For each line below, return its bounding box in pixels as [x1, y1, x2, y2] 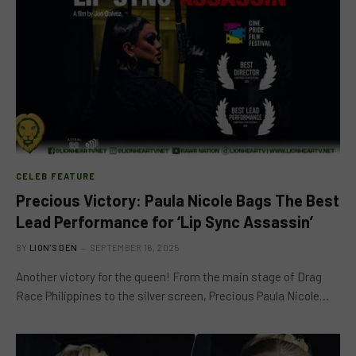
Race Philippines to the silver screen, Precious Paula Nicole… [16, 288, 329, 303]
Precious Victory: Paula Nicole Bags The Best [16, 191, 339, 210]
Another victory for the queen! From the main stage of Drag [16, 269, 322, 284]
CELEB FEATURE [16, 171, 96, 181]
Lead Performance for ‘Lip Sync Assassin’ [16, 212, 313, 231]
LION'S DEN [29, 242, 78, 253]
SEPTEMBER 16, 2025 [90, 242, 180, 253]
